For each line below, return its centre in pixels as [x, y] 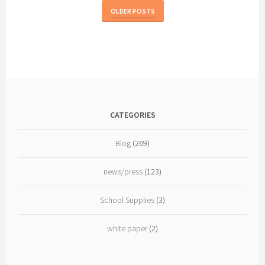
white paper [127, 228]
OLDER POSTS [132, 11]
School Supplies [127, 200]
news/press [123, 171]
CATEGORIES [132, 114]
